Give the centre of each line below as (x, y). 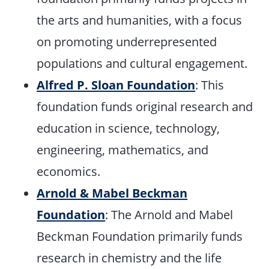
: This (210, 85)
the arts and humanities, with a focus (140, 20)
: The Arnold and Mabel (169, 215)
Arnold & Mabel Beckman (112, 193)
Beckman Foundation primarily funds (140, 236)
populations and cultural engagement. (142, 63)
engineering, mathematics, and (123, 150)
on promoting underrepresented (127, 42)
